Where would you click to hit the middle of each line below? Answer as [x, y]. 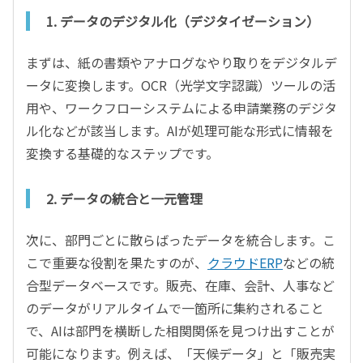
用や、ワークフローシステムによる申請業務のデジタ [181, 107]
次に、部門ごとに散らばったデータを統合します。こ [181, 239]
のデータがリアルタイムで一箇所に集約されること [175, 307]
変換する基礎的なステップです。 [122, 153]
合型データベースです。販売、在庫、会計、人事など [180, 285]
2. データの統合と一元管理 [124, 198]
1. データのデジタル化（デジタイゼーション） [183, 21]
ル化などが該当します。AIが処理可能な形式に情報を [180, 130]
